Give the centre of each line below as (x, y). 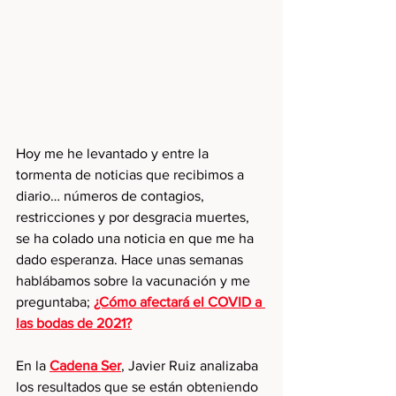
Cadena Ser (85, 366)
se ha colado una (70, 239)
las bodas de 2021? (74, 324)
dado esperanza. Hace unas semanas (131, 260)
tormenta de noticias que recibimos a (132, 175)
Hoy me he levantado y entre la (114, 154)
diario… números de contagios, (112, 196)
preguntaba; (55, 302)
